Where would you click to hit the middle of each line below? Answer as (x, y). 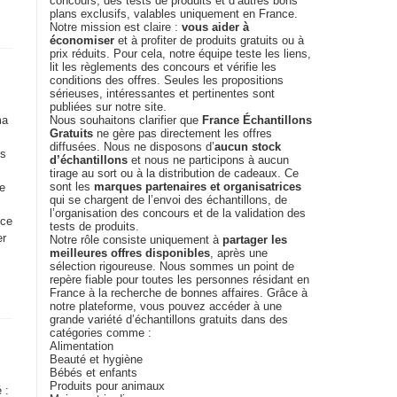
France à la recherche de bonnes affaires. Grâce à (179, 293)
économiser (82, 40)
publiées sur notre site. (108, 107)
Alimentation (82, 346)
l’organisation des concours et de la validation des (178, 213)
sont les (72, 187)
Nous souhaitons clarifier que (126, 120)
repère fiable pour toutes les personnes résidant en (179, 280)
